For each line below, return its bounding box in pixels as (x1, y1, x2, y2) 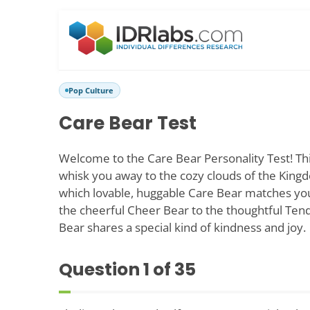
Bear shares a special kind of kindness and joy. (59, 219, 306, 235)
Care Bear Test (59, 111, 197, 136)
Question (59, 257, 143, 282)
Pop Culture (69, 85, 113, 95)
